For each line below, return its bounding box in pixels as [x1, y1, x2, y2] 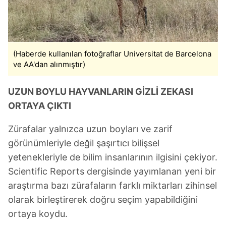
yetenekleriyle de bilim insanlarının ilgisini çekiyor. [8, 152, 217, 162]
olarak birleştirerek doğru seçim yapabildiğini [8, 194, 198, 205]
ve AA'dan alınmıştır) [13, 60, 85, 69]
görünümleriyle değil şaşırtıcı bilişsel [8, 138, 159, 148]
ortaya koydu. [8, 208, 68, 219]
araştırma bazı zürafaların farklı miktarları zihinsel [8, 180, 217, 191]
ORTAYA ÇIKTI [8, 100, 71, 111]
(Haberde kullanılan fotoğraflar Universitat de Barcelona [13, 49, 211, 59]
